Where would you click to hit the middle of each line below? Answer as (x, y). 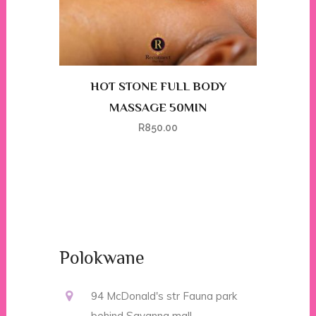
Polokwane (102, 258)
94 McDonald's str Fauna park (164, 296)
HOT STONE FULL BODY (158, 87)
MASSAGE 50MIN (158, 108)
